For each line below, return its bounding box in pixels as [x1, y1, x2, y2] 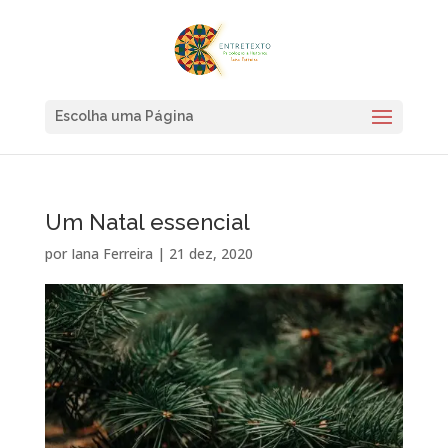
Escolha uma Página [54, 108, 194, 124]
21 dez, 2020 [168, 244, 253, 263]
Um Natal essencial [44, 209, 250, 235]
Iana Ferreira [70, 244, 153, 263]
